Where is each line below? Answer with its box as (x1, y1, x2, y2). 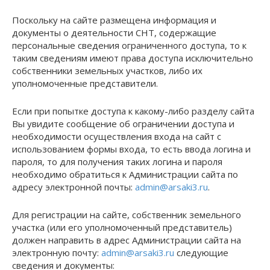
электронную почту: (12, 246, 101, 259)
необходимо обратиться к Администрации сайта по (12, 168, 238, 180)
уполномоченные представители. (12, 77, 158, 89)
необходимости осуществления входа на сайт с (12, 130, 221, 142)
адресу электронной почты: (12, 181, 135, 193)
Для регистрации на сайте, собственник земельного (12, 209, 241, 221)
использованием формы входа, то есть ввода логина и (12, 143, 251, 155)
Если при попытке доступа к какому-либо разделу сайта (12, 105, 254, 117)
